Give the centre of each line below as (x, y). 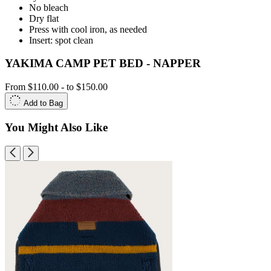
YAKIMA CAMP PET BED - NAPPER (103, 64)
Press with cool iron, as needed (88, 29)
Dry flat (44, 18)
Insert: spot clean (61, 40)
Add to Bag (43, 103)
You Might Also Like (56, 127)
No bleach (49, 7)
